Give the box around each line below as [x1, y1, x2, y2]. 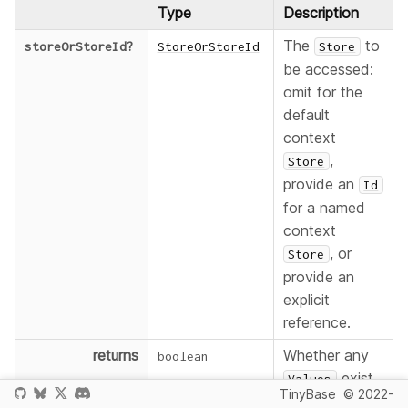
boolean [157, 349, 209, 364]
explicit [282, 291, 330, 310]
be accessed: [282, 60, 373, 79]
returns [93, 346, 139, 365]
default [282, 106, 330, 125]
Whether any [282, 346, 369, 365]
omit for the [282, 83, 362, 102]
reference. [282, 313, 351, 332]
